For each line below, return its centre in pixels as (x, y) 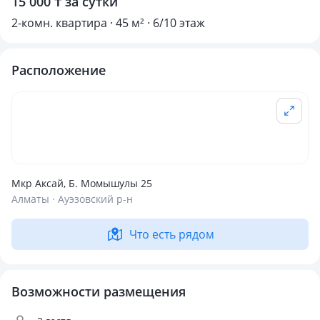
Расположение (59, 70)
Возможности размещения (99, 291)
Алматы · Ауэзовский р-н (72, 199)
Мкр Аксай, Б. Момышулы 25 (82, 183)
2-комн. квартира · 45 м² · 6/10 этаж (108, 23)
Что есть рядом (171, 234)
